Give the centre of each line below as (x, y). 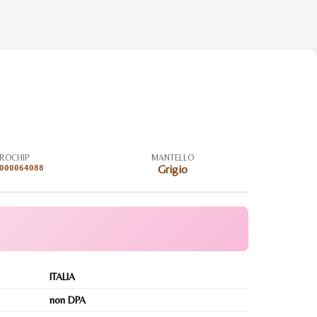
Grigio (172, 169)
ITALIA (62, 277)
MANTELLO (172, 158)
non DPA (68, 300)
